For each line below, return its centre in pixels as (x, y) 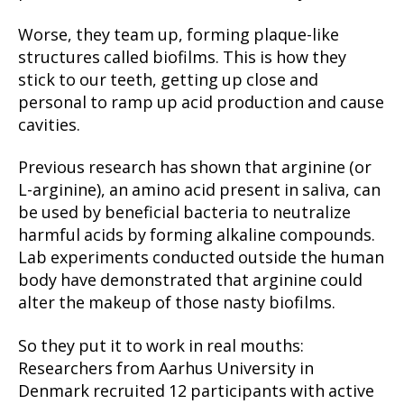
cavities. (49, 125)
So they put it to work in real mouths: (161, 346)
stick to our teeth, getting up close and (168, 80)
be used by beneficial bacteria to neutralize (184, 214)
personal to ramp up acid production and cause (201, 103)
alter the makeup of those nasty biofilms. (177, 304)
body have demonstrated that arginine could (190, 281)
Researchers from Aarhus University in (166, 369)
